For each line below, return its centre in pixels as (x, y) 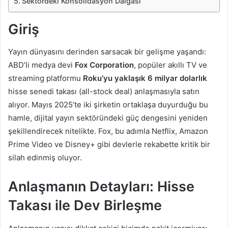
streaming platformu (46, 78)
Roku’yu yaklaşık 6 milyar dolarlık (145, 78)
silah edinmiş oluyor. (45, 158)
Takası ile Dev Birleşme (85, 206)
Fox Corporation (104, 65)
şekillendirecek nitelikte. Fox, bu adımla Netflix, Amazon (108, 131)
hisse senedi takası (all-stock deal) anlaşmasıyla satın (104, 92)
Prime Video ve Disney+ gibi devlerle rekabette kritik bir (109, 145)
